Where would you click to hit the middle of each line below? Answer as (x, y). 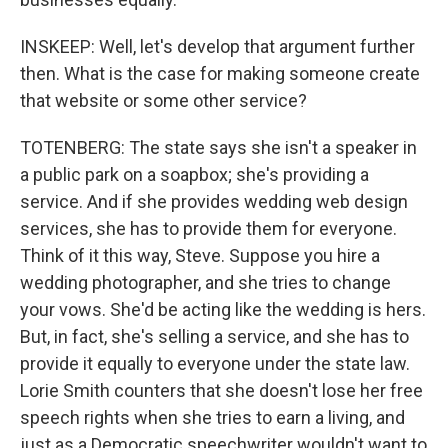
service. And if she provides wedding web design (214, 201)
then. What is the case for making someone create (220, 73)
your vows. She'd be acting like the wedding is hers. (223, 309)
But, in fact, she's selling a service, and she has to (214, 336)
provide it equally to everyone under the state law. (215, 363)
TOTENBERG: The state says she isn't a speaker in (218, 147)
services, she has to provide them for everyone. (208, 228)
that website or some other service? (163, 100)
